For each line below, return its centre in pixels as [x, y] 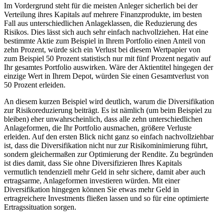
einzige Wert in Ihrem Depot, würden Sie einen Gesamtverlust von [106, 76]
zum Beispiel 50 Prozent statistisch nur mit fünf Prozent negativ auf [107, 58]
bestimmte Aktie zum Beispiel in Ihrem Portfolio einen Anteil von [105, 41]
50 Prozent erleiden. [35, 85]
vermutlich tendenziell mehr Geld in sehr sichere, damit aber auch [105, 172]
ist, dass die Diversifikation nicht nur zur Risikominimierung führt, [106, 145]
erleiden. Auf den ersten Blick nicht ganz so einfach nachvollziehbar [109, 136]
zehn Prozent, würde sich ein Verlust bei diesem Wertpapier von [102, 49]
